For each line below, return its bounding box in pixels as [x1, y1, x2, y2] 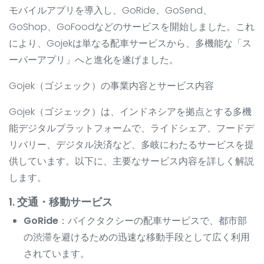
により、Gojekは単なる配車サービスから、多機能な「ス [9, 37, 252, 51]
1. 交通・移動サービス [9, 194, 113, 210]
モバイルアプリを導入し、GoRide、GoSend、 [9, 4, 212, 18]
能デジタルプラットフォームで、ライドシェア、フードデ [9, 121, 254, 136]
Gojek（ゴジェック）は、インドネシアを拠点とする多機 [9, 105, 252, 119]
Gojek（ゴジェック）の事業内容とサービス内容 [9, 79, 214, 93]
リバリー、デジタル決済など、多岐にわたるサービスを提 [9, 138, 254, 152]
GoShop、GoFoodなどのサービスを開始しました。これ [9, 20, 255, 34]
